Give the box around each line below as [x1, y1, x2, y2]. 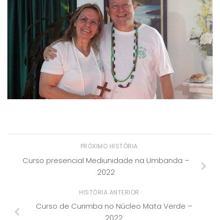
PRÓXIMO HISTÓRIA [80, 142, 140, 151]
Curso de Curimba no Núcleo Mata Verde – [35, 201, 192, 212]
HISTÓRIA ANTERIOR [79, 188, 141, 196]
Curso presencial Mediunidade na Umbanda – [23, 155, 190, 165]
